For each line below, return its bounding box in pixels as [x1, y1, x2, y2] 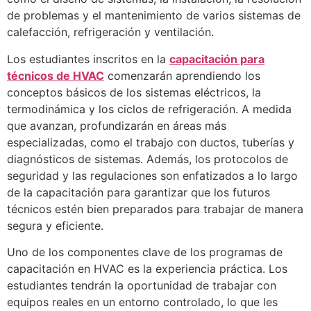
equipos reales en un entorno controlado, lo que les [7, 295, 278, 310]
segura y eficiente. [7, 218, 103, 233]
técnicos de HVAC [7, 68, 104, 83]
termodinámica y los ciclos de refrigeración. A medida [7, 101, 292, 116]
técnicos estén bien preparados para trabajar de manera [7, 201, 303, 216]
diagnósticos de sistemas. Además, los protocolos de [7, 151, 288, 166]
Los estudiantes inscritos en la [7, 51, 169, 66]
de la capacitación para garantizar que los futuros [7, 185, 270, 199]
